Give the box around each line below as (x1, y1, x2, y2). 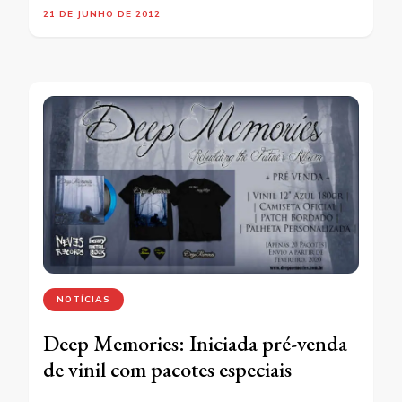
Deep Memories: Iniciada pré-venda (43, 328, 347, 357)
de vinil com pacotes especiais (43, 354, 292, 383)
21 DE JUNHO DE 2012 (43, 7, 161, 20)
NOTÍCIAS (57, 293, 110, 305)
